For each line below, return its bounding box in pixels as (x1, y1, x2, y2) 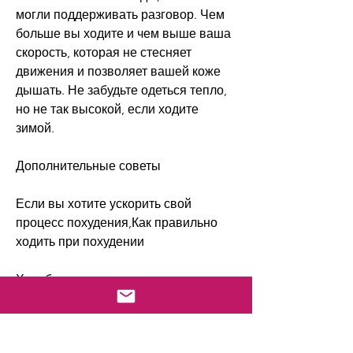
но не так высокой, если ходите (16, 101, 199, 117)
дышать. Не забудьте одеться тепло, (16, 82, 227, 98)
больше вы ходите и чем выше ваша (16, 25, 231, 41)
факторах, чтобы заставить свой (16, 328, 205, 344)
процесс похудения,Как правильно (16, 214, 217, 230)
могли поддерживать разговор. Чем (16, 6, 225, 22)
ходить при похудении (16, 233, 144, 249)
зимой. (16, 120, 54, 136)
